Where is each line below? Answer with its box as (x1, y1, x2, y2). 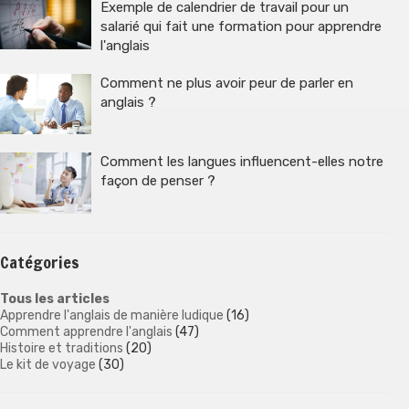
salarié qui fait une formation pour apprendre (100, 17, 382, 35)
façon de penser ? (100, 173, 215, 190)
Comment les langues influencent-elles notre (100, 153, 383, 171)
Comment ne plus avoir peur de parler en (100, 74, 353, 91)
